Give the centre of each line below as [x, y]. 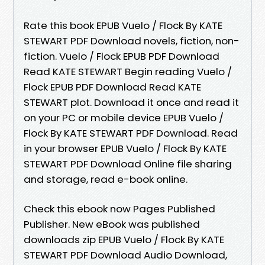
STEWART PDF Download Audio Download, [125, 255]
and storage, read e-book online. [106, 179]
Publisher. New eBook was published [112, 224]
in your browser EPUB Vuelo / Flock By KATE [125, 148]
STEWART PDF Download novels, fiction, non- [132, 41]
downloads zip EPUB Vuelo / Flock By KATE [124, 239]
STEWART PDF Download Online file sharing [128, 164]
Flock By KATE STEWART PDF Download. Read [131, 133]
